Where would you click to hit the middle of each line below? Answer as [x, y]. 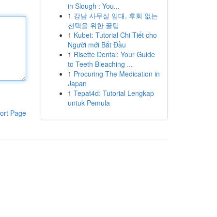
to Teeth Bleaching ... [100, 64]
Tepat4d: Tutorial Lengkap [114, 93]
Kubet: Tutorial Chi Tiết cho [115, 35]
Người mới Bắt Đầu [97, 45]
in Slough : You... [93, 6]
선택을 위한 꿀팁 [93, 25]
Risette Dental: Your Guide [114, 54]
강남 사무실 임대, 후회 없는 [116, 15]
